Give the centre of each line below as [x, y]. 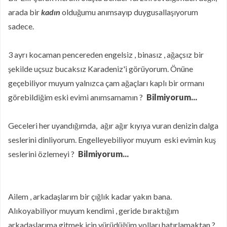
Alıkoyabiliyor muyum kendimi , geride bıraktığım [93, 211]
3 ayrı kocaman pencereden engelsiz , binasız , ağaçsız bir [106, 55]
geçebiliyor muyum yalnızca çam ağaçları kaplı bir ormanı [106, 83]
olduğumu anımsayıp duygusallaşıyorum [130, 12]
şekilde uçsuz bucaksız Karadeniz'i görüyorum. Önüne [101, 69]
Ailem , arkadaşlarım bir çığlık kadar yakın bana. [90, 197]
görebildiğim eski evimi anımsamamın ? [76, 97]
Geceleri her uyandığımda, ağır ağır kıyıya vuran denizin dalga [113, 126]
